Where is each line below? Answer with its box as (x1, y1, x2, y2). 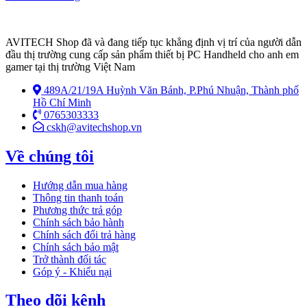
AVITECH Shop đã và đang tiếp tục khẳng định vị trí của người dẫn (5, 36, 302, 48)
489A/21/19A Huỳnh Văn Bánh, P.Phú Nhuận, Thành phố (44, 84, 299, 96)
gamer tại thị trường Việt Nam (5, 60, 135, 73)
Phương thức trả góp (33, 204, 122, 216)
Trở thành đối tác (33, 253, 106, 265)
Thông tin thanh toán (33, 191, 123, 204)
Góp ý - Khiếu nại (33, 265, 112, 278)
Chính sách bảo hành (33, 216, 124, 228)
